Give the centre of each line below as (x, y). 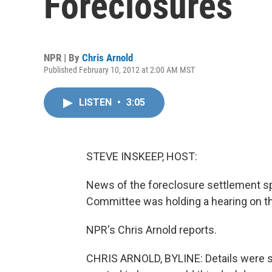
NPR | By (63, 58)
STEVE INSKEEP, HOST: (142, 156)
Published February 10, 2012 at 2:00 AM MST (119, 70)
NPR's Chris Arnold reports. (151, 230)
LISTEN (97, 102)
